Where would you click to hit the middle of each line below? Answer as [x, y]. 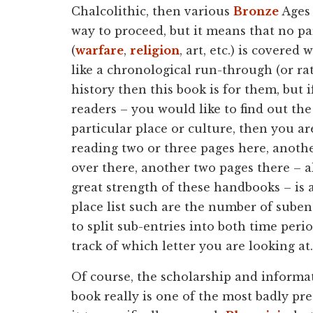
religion [155, 50]
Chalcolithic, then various [152, 11]
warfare [100, 50]
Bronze [256, 11]
